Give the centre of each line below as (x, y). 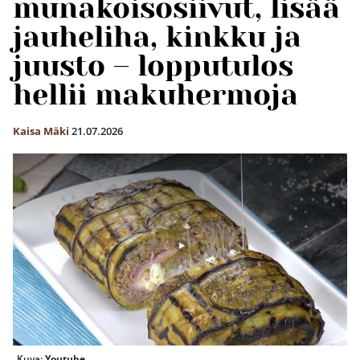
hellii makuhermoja (155, 95)
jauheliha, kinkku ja (157, 37)
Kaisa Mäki (41, 131)
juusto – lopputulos (153, 66)
